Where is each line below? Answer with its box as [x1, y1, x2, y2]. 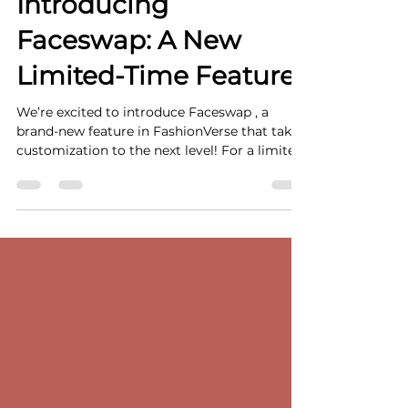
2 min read [101, 14, 159, 28]
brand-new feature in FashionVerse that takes [16, 189, 241, 205]
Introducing [16, 55, 168, 86]
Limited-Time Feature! [16, 126, 301, 157]
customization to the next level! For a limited [16, 208, 303, 224]
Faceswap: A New [16, 90, 241, 121]
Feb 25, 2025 [16, 14, 85, 28]
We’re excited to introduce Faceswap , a [16, 169, 269, 186]
